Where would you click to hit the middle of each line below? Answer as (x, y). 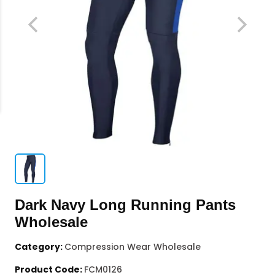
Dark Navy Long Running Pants (125, 205)
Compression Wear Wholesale (133, 247)
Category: (40, 247)
